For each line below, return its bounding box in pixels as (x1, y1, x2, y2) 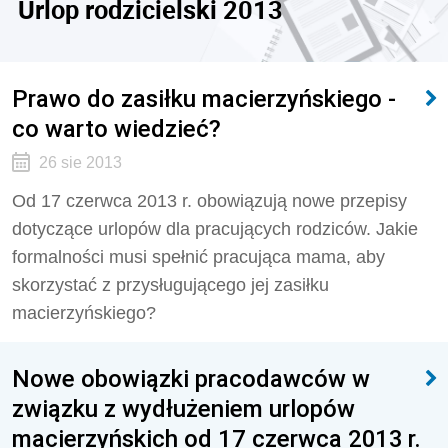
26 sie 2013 (38, 154, 122, 171)
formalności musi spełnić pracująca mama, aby (12, 247, 385, 267)
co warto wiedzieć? (12, 114, 221, 143)
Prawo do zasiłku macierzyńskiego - (12, 84, 396, 113)
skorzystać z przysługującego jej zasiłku (12, 275, 329, 295)
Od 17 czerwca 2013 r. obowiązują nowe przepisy (12, 191, 407, 211)
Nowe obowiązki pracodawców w (12, 364, 370, 393)
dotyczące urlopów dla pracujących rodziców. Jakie (12, 219, 418, 239)
